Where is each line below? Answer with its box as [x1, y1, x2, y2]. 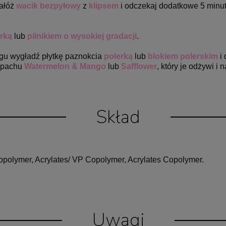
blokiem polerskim [148, 51, 218, 61]
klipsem [89, 1, 119, 10]
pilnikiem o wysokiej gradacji [27, 31, 137, 40]
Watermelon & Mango [24, 62, 108, 71]
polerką [104, 51, 133, 61]
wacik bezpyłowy [16, 1, 83, 10]
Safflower [121, 62, 157, 71]
